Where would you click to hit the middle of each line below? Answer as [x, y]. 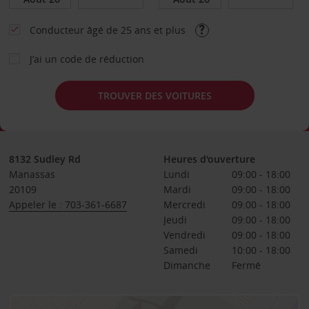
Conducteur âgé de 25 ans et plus [109, 30]
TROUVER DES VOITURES [154, 95]
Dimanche [187, 265]
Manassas [32, 174]
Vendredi [184, 235]
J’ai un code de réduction [87, 59]
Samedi [180, 250]
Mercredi [184, 205]
